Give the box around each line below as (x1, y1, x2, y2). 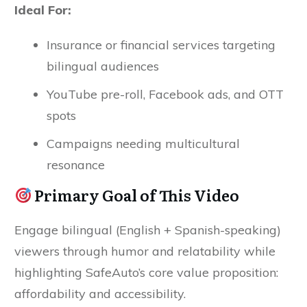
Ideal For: (14, 2, 71, 18)
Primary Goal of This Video (32, 184, 240, 206)
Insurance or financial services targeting (47, 37, 275, 53)
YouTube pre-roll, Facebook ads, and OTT (47, 86, 284, 102)
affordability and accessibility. (14, 286, 186, 302)
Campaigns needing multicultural (47, 136, 240, 151)
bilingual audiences (47, 58, 159, 74)
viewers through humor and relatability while (14, 243, 275, 259)
